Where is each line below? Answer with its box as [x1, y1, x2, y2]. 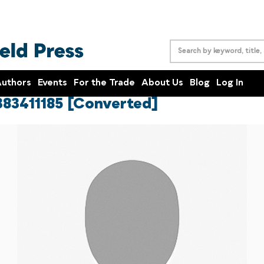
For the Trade [74, 78, 135, 88]
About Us [141, 78, 183, 88]
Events [38, 78, 67, 88]
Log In [216, 78, 243, 88]
